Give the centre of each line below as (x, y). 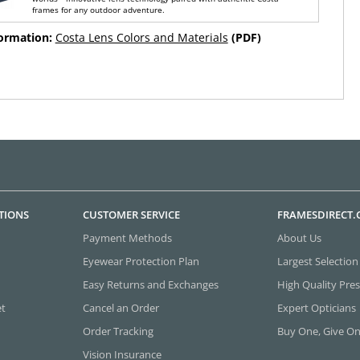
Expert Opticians (316, 307)
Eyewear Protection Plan (141, 261)
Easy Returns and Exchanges (151, 284)
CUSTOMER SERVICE (132, 214)
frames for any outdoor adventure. (99, 10)
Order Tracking (119, 331)
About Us (299, 237)
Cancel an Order (121, 307)
